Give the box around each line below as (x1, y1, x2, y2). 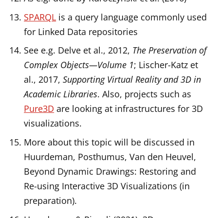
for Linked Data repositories (24, 25, 138, 37)
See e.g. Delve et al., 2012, (24, 44, 133, 56)
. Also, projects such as (97, 88, 192, 100)
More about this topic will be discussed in (24, 136, 195, 148)
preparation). (24, 195, 77, 207)
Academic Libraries (24, 88, 98, 100)
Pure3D (24, 103, 54, 115)
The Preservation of (132, 44, 207, 56)
